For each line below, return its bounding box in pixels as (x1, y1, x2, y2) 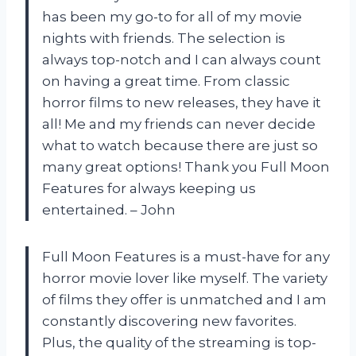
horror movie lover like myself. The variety (42, 270, 327, 287)
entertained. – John (42, 202, 176, 219)
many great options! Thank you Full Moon (42, 159, 330, 176)
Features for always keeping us (42, 180, 256, 197)
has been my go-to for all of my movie (42, 9, 302, 25)
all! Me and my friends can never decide (42, 116, 315, 133)
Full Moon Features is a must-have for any (42, 249, 330, 265)
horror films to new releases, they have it (42, 95, 321, 111)
